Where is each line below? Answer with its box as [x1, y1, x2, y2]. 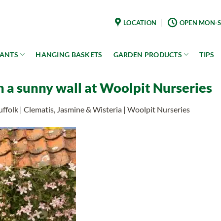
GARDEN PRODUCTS [113, 50, 182, 59]
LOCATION [123, 18, 157, 27]
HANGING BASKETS [36, 50, 103, 59]
